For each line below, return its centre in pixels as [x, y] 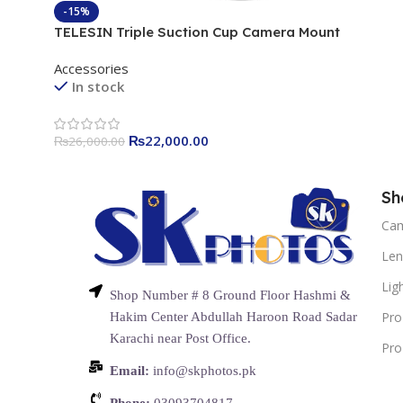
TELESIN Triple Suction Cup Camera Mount [197, 32]
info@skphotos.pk [203, 371]
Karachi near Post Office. [181, 339]
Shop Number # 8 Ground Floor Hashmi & [231, 296]
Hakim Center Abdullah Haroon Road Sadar [234, 317]
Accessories [91, 69]
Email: [130, 371]
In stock [98, 87]
